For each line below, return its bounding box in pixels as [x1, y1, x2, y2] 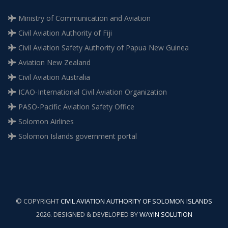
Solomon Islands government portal [16, 131, 137, 141]
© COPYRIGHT [16, 196, 61, 206]
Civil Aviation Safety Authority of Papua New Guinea [16, 43, 189, 52]
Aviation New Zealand [16, 58, 91, 67]
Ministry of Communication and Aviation [16, 13, 151, 23]
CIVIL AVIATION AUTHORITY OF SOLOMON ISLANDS [61, 196, 212, 206]
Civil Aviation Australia [16, 72, 90, 82]
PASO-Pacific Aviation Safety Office [16, 102, 134, 111]
